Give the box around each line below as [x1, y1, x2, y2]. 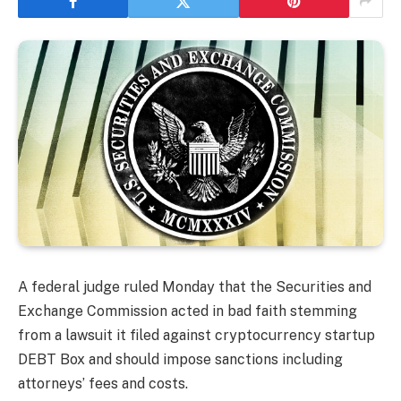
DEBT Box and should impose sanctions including [18, 350, 343, 368]
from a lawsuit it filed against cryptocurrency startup [18, 326, 375, 344]
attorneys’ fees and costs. [18, 374, 188, 392]
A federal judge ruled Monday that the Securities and [18, 277, 371, 295]
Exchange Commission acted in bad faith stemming [18, 302, 357, 320]
